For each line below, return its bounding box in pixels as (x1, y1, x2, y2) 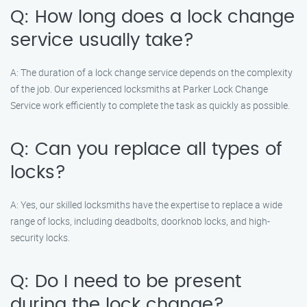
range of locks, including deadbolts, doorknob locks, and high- (10, 214, 270, 228)
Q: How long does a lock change (10, 8, 295, 26)
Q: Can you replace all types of (10, 140, 282, 158)
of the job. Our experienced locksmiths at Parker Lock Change (10, 82, 268, 95)
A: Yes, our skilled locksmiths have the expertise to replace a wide (10, 198, 282, 211)
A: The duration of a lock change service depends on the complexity (10, 66, 293, 79)
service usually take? (10, 32, 194, 49)
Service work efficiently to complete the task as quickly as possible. (10, 99, 290, 112)
